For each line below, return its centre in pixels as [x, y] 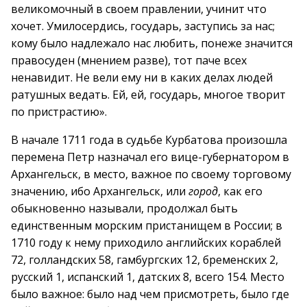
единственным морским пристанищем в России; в [147, 225]
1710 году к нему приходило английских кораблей [146, 243]
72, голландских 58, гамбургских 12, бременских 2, [145, 260]
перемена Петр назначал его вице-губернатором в [150, 157]
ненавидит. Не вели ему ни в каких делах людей [142, 77]
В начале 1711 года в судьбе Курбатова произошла [149, 140]
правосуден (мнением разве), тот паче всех [129, 60]
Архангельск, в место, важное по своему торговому [151, 174]
